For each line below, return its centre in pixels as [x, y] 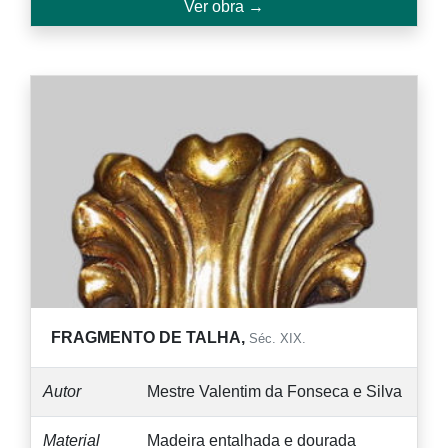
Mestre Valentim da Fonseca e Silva [274, 391]
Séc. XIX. [277, 338]
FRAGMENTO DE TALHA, [150, 337]
